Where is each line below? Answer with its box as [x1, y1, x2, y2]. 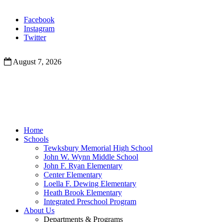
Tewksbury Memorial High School [44, 144, 153, 152]
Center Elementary [44, 170, 102, 179]
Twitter [24, 33, 46, 42]
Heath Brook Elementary [44, 188, 122, 197]
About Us [24, 206, 55, 215]
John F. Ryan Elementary [44, 162, 122, 170]
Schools [24, 135, 49, 143]
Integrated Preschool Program [44, 197, 136, 206]
